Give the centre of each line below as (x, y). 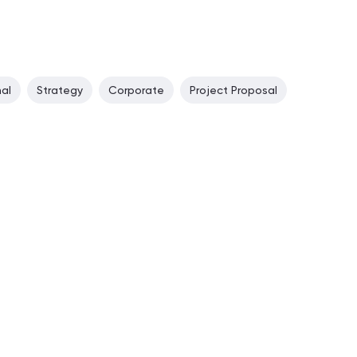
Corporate (136, 90)
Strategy (60, 90)
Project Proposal (233, 90)
